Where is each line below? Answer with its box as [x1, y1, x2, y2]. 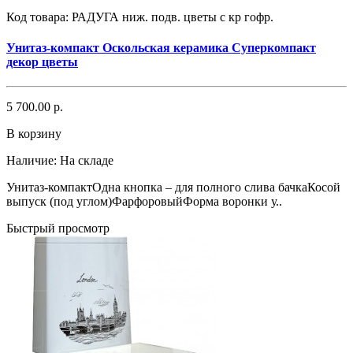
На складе [60, 154, 113, 168]
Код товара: [6, 9, 72, 24]
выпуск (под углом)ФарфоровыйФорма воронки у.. [6, 195, 282, 209]
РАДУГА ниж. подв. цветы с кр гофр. [72, 9, 273, 24]
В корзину [6, 127, 61, 141]
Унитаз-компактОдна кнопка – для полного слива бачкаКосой [6, 180, 340, 195]
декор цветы [6, 54, 78, 69]
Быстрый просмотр [6, 221, 110, 236]
